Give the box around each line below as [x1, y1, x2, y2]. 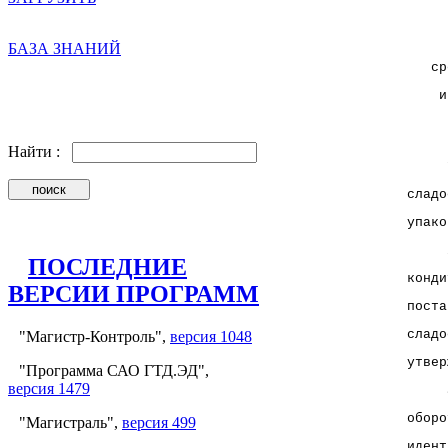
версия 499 [122, 413, 196, 431]
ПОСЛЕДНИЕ [28, 253, 187, 280]
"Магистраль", [19, 413, 122, 431]
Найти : [8, 143, 72, 160]
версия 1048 [170, 327, 252, 345]
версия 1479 [8, 379, 90, 397]
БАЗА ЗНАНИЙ [8, 40, 121, 57]
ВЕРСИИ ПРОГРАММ [8, 280, 259, 307]
